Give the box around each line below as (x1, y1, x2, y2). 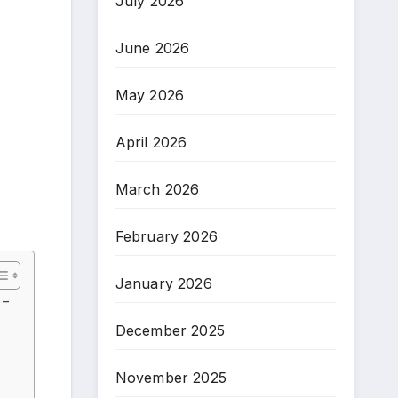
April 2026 (115, 132, 187, 151)
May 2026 (115, 85, 185, 104)
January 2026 (115, 274, 212, 292)
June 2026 (115, 38, 190, 57)
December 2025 (115, 321, 226, 339)
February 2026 (115, 227, 219, 245)
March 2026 (115, 179, 200, 198)
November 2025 (115, 368, 227, 386)
